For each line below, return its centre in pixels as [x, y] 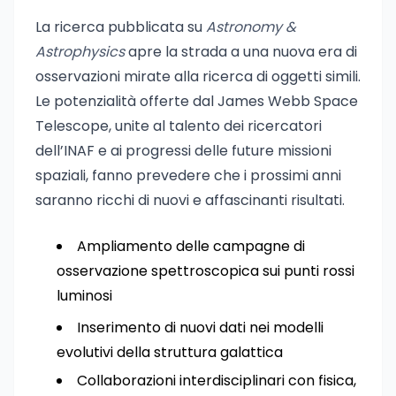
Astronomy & [251, 27]
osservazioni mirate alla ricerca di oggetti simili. [198, 76]
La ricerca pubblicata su [121, 27]
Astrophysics [80, 52]
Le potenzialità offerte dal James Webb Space [197, 101]
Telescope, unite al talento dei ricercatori [179, 126]
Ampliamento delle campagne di [191, 246]
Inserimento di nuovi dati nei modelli [200, 327]
